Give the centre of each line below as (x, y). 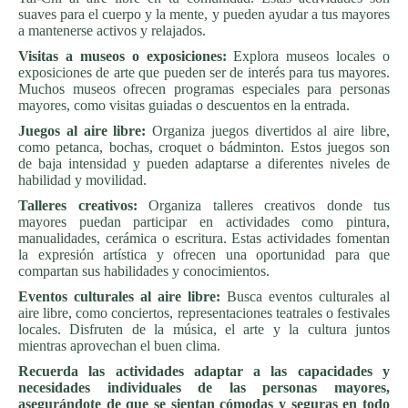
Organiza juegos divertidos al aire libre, (268, 131)
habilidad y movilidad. (82, 180)
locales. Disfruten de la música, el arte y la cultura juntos (204, 330)
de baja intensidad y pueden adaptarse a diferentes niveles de (204, 164)
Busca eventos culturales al (305, 297)
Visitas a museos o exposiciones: (122, 56)
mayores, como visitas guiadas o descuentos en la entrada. (184, 106)
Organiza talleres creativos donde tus (263, 206)
